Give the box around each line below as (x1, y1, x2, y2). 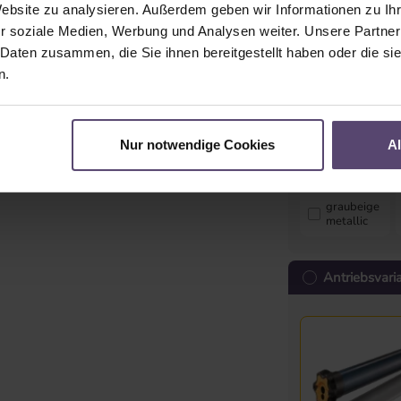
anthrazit (326, 64, 373, 80)
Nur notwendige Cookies (120, 137, 276, 153)
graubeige (326, 198, 380, 215)
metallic (326, 212, 369, 229)
